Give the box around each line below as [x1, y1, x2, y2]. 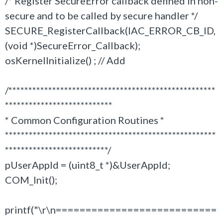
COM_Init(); [5, 174, 57, 186]
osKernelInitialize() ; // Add [5, 54, 125, 66]
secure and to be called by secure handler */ [5, 9, 198, 21]
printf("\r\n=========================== [5, 204, 217, 216]
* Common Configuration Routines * [5, 114, 164, 126]
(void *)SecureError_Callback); [5, 39, 140, 51]
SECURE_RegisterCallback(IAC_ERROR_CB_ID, [5, 24, 216, 36]
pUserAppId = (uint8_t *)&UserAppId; [5, 159, 170, 171]
